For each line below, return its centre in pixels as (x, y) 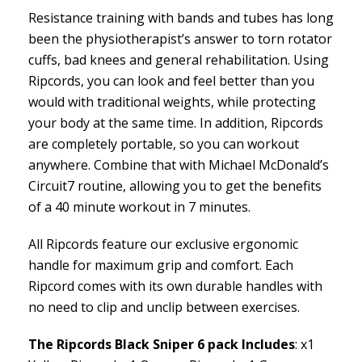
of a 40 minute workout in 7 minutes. (139, 207)
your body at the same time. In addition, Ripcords (176, 123)
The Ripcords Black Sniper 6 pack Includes (162, 345)
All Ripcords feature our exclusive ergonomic (163, 244)
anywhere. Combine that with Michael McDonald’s (179, 165)
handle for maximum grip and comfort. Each (161, 265)
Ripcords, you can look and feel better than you (171, 81)
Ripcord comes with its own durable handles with (175, 286)
